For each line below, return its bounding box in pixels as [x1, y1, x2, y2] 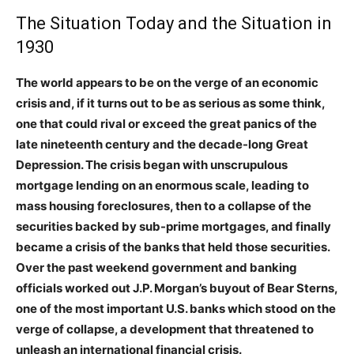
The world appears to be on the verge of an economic [16, 75, 318, 91]
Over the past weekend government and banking [16, 260, 297, 276]
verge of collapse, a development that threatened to [16, 322, 314, 337]
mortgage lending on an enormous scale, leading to [16, 178, 309, 194]
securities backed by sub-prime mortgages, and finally [16, 219, 331, 235]
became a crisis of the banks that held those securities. [16, 239, 330, 255]
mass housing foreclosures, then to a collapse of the [16, 198, 311, 214]
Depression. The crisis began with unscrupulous [16, 157, 288, 173]
